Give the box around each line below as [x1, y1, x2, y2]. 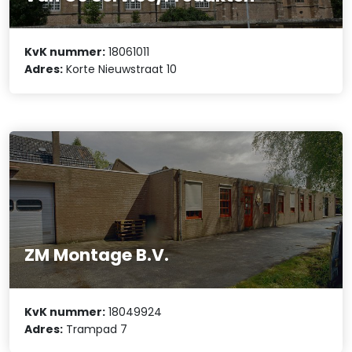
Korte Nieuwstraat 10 [63, 61, 178, 78]
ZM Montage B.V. [24, 243, 170, 268]
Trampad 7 [63, 321, 128, 337]
